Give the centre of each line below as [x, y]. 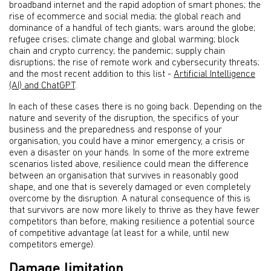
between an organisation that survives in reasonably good [124, 176]
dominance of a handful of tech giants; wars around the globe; [132, 28]
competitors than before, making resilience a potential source [132, 222]
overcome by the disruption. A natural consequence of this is [130, 199]
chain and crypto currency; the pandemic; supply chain [117, 51]
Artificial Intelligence [214, 74]
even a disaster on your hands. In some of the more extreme [129, 153]
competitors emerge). [52, 245]
